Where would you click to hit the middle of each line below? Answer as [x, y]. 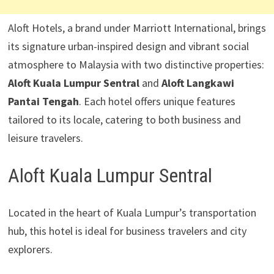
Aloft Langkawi [198, 83]
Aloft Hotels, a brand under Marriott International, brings [137, 28]
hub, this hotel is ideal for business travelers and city [127, 231]
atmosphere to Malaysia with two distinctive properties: [136, 65]
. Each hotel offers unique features [157, 101]
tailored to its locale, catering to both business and [124, 120]
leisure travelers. [45, 138]
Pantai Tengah [43, 101]
